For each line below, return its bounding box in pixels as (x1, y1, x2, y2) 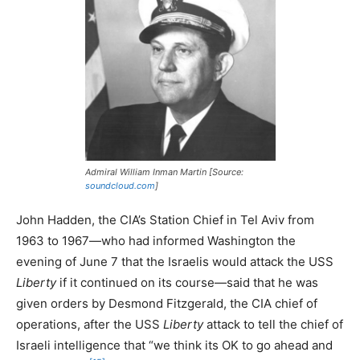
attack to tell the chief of (203, 316, 343, 332)
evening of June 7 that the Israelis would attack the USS (16, 253, 333, 269)
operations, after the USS (16, 316, 160, 332)
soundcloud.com (84, 179, 155, 191)
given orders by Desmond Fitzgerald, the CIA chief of (16, 295, 317, 311)
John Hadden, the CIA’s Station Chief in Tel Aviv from (16, 211, 314, 227)
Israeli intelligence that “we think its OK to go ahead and (16, 337, 333, 353)
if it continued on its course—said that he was (56, 274, 318, 290)
